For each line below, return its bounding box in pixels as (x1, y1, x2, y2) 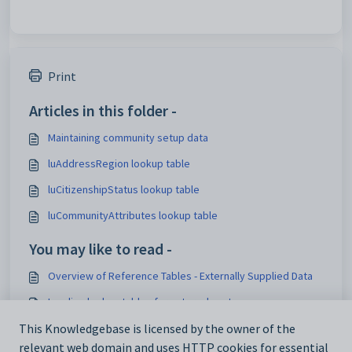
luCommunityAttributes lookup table (48, 208, 218, 222)
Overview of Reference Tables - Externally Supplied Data (48, 269, 313, 283)
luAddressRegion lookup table (48, 156, 190, 170)
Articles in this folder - (29, 101, 177, 120)
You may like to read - (29, 239, 172, 258)
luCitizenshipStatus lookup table (48, 182, 200, 196)
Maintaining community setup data (48, 130, 208, 145)
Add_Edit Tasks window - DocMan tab (48, 321, 221, 335)
